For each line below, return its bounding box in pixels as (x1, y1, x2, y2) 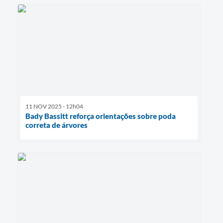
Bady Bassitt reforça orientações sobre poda (25, 111, 176, 121)
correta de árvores (25, 120, 88, 130)
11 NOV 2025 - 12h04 (25, 103, 83, 111)
